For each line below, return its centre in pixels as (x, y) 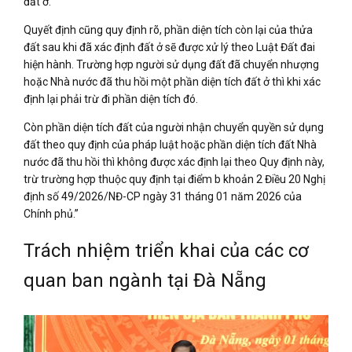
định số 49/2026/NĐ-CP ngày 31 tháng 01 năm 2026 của (163, 196)
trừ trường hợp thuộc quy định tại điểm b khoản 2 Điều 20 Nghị (174, 179)
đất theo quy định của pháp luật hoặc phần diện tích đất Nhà (170, 144)
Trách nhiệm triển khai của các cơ (166, 250)
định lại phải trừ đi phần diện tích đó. (111, 99)
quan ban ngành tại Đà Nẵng (145, 280)
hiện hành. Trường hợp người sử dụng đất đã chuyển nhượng (171, 64)
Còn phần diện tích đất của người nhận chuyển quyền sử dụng (174, 127)
